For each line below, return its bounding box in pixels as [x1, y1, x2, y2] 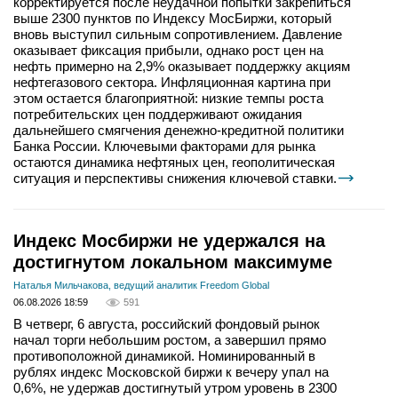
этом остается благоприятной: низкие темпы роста [13, 91, 323, 107]
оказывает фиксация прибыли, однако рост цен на [13, 43, 323, 59]
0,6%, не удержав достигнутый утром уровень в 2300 [13, 380, 337, 396]
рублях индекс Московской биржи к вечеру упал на [13, 364, 329, 380]
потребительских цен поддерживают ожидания [13, 107, 302, 123]
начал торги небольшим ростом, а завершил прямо [13, 332, 326, 348]
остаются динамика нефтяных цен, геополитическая [13, 155, 335, 171]
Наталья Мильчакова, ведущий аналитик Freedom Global [13, 280, 269, 291]
